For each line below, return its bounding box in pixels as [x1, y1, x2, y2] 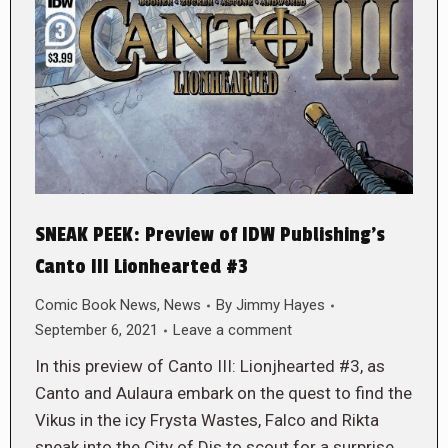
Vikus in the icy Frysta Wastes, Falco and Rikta [35, 410, 379, 431]
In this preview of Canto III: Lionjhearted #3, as [35, 356, 385, 377]
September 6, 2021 [35, 321, 158, 340]
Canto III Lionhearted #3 [35, 255, 248, 280]
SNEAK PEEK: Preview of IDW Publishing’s [35, 223, 385, 248]
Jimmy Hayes [236, 296, 325, 315]
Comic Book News [35, 296, 157, 315]
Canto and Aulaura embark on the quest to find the [35, 383, 412, 404]
